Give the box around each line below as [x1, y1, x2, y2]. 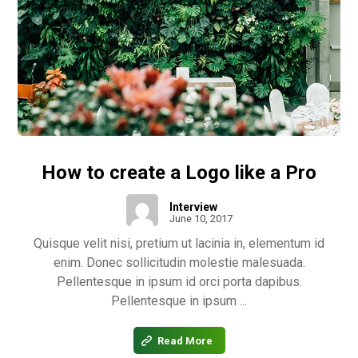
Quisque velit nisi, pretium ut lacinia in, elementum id [34, 236, 324, 252]
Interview [169, 201, 217, 214]
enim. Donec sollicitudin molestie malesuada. [53, 255, 305, 271]
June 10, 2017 [169, 213, 233, 225]
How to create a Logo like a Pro [42, 161, 316, 185]
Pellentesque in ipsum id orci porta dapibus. [56, 274, 302, 290]
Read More [157, 334, 213, 347]
